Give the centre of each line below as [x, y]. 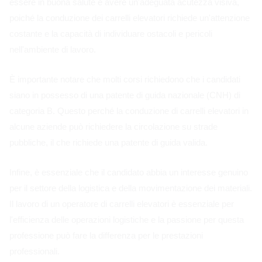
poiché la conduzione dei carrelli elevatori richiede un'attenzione [130, 18]
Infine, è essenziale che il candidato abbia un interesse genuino [129, 172]
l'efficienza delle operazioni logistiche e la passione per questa [127, 219]
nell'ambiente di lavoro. [53, 49]
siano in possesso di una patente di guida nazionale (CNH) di [125, 95]
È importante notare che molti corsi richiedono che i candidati [125, 79]
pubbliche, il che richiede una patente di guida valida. [108, 142]
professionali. [35, 251]
